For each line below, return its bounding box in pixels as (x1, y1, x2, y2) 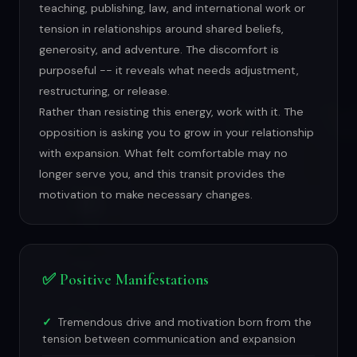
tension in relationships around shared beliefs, (39, 22, 284, 37)
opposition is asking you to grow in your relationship (39, 125, 314, 140)
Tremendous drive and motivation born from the (58, 316, 312, 330)
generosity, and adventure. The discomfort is (39, 42, 279, 57)
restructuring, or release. (39, 84, 170, 99)
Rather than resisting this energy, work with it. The (39, 104, 304, 120)
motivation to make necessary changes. (39, 187, 253, 202)
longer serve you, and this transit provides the (39, 167, 285, 182)
